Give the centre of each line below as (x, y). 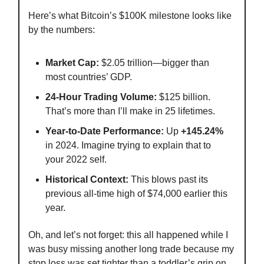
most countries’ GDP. (89, 77)
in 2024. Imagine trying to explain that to (128, 145)
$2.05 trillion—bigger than (154, 62)
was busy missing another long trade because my (131, 249)
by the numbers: (62, 29)
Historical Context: (87, 179)
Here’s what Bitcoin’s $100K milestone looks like (130, 15)
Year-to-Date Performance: (105, 131)
